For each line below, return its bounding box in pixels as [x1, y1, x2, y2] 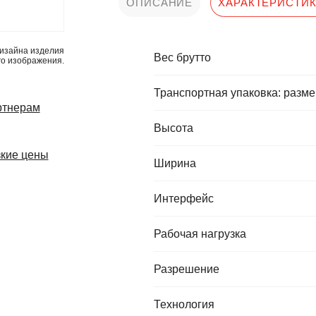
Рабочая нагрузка [154, 228, 246, 240]
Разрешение [154, 263, 219, 275]
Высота [154, 122, 193, 134]
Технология [154, 298, 214, 310]
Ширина [154, 157, 196, 169]
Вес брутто [154, 51, 211, 63]
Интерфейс [154, 193, 214, 205]
